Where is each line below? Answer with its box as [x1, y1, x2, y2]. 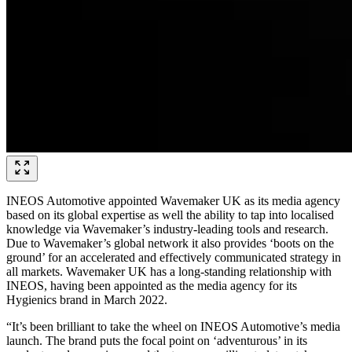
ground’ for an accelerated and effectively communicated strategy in [6, 251, 341, 264]
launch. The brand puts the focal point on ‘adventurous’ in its [6, 334, 307, 347]
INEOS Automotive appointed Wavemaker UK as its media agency [6, 194, 340, 207]
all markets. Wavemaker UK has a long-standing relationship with [6, 265, 332, 278]
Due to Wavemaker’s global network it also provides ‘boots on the [6, 236, 334, 250]
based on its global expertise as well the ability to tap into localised [6, 208, 334, 222]
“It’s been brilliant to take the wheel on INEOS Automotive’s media [6, 320, 340, 333]
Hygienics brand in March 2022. [6, 293, 167, 306]
